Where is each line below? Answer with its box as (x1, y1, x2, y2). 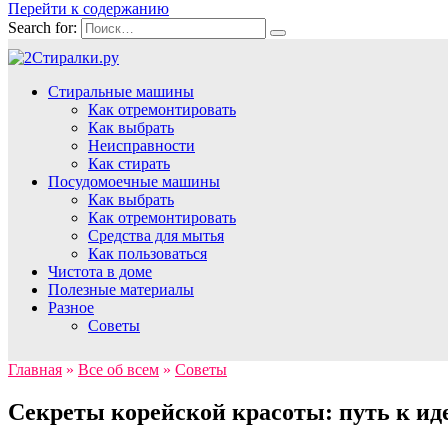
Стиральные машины (48, 83, 194, 100)
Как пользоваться (88, 245, 207, 262)
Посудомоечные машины (48, 173, 220, 190)
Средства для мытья (88, 227, 224, 244)
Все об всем (78, 361, 159, 378)
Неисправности (88, 137, 195, 154)
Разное (48, 299, 94, 316)
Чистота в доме (48, 263, 152, 280)
